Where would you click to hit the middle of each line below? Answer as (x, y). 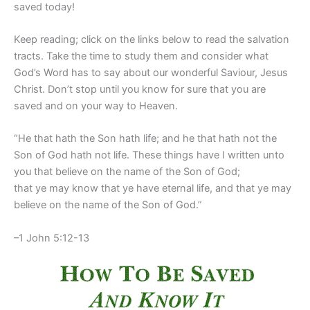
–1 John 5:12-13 (52, 238)
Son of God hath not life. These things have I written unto (149, 155)
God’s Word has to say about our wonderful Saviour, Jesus (151, 73)
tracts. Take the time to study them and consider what (141, 56)
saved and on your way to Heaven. (96, 106)
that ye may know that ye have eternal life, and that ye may (153, 189)
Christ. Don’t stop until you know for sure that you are (140, 90)
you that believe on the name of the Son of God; (127, 172)
